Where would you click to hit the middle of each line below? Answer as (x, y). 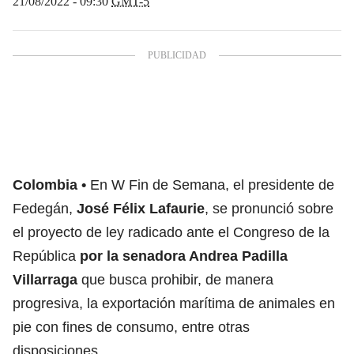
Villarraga (45, 279)
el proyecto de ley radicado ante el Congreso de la (171, 232)
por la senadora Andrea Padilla (184, 256)
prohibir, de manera (212, 279)
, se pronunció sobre (269, 208)
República (46, 256)
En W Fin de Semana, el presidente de (212, 185)
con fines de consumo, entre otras (141, 327)
